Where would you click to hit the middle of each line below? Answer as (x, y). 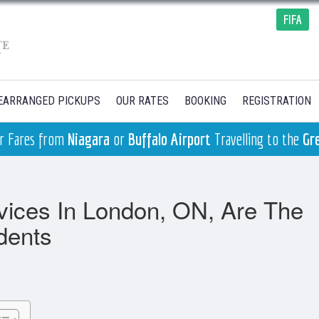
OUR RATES (142, 101)
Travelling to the (256, 139)
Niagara (88, 139)
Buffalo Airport (169, 139)
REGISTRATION (277, 101)
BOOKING (205, 101)
